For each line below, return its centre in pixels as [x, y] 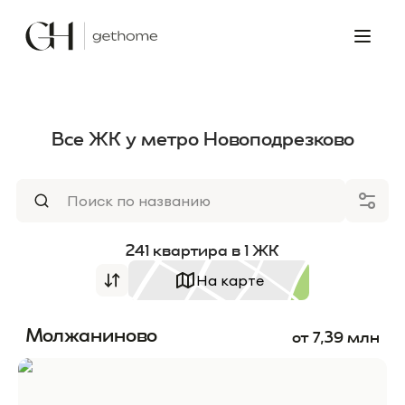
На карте [230, 280]
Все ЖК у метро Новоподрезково [202, 139]
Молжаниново [91, 335]
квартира [190, 250]
